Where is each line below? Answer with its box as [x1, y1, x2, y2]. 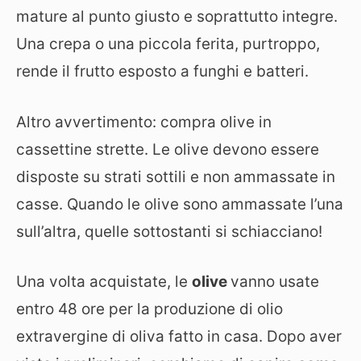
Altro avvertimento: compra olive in [16, 112, 272, 131]
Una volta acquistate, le [16, 272, 192, 291]
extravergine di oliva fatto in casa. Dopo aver [16, 327, 342, 346]
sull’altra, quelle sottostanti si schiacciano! [16, 222, 322, 241]
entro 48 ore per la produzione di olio [16, 300, 283, 318]
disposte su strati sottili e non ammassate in [16, 167, 335, 186]
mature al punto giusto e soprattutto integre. [16, 7, 338, 26]
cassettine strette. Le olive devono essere [16, 139, 319, 159]
